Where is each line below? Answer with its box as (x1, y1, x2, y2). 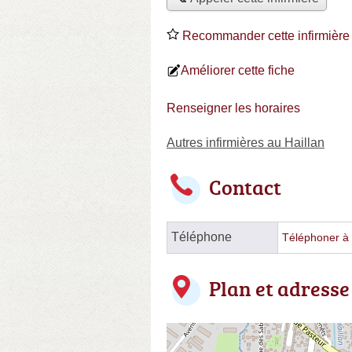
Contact (209, 172, 281, 201)
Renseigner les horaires (167, 101, 300, 115)
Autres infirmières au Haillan (167, 135, 324, 149)
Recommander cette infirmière (179, 28, 350, 42)
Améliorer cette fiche (181, 63, 295, 77)
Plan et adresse (209, 273, 350, 302)
